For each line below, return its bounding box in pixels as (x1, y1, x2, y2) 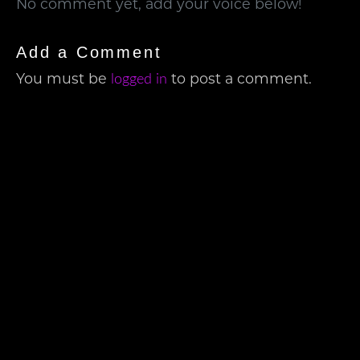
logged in (111, 72, 167, 87)
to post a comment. (167, 73, 312, 88)
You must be (16, 73, 111, 88)
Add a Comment (16, 43, 162, 62)
